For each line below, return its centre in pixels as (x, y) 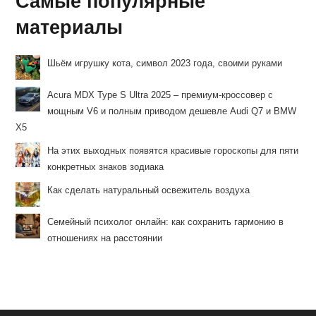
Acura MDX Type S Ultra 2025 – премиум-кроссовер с (160, 95)
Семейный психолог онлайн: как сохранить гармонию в (166, 221)
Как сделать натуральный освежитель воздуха (149, 190)
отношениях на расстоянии (105, 238)
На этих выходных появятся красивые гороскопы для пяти (173, 150)
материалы (69, 27)
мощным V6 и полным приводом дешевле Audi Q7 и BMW (172, 111)
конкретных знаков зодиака (106, 166)
